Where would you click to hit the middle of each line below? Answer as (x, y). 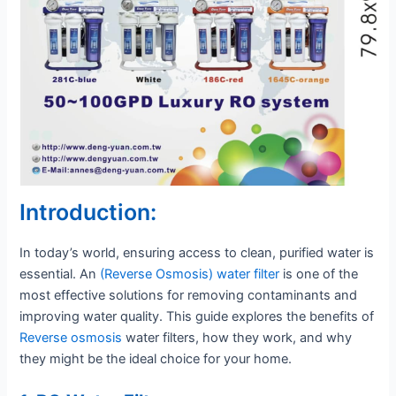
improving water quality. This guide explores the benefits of (197, 316)
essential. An (60, 274)
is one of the (319, 274)
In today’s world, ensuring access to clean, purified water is (197, 252)
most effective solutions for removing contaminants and (189, 295)
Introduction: (88, 213)
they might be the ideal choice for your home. (156, 358)
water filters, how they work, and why (237, 337)
